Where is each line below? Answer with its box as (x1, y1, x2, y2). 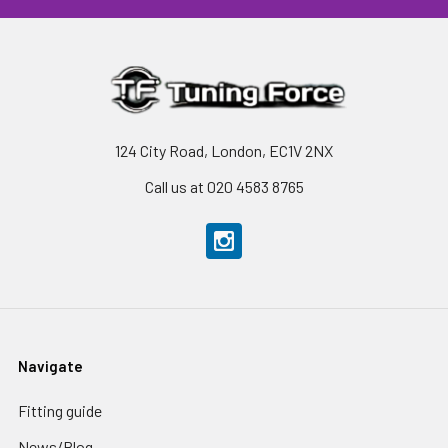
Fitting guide (18, 401, 102, 420)
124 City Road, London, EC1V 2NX (115, 141, 333, 160)
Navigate (18, 357, 83, 375)
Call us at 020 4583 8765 (144, 177, 304, 196)
